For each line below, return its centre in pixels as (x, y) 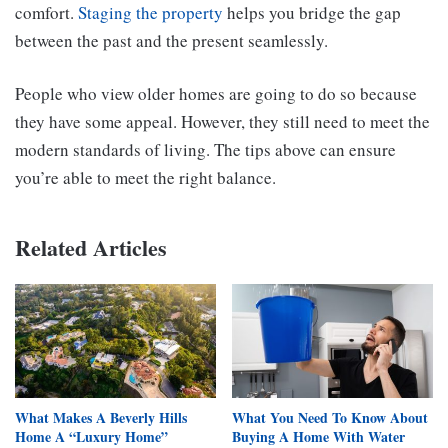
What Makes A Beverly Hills (101, 417)
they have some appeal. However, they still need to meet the (222, 122)
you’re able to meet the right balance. (145, 178)
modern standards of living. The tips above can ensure (205, 150)
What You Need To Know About (330, 417)
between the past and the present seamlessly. (171, 41)
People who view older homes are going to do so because (216, 94)
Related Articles (91, 248)
